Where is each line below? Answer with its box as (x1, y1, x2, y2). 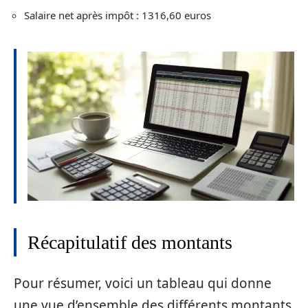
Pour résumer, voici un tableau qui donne (14, 274, 272, 292)
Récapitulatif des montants (27, 232, 232, 254)
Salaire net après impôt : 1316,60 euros (24, 8, 211, 22)
